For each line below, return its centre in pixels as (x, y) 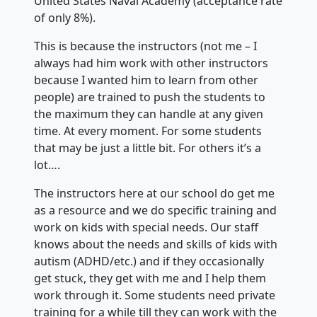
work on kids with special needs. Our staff (146, 227)
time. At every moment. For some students (148, 131)
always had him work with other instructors (151, 63)
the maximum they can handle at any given (149, 114)
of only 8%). (65, 18)
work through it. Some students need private (155, 295)
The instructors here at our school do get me (154, 193)
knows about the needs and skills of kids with (156, 244)
